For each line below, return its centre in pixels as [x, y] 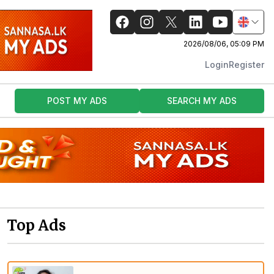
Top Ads [37, 225]
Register [246, 65]
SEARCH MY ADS [202, 100]
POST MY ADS [77, 100]
